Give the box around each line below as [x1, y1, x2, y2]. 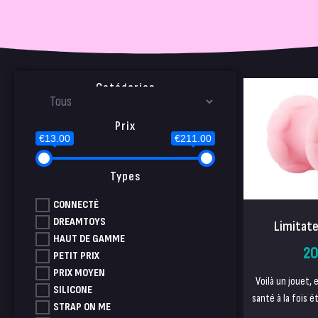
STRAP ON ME [53, 300, 111, 314]
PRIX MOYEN [53, 265, 105, 280]
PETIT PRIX [53, 248, 99, 263]
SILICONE [53, 283, 92, 297]
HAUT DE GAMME [53, 231, 125, 246]
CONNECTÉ [53, 197, 99, 212]
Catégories [95, 80, 155, 96]
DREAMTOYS [53, 214, 106, 229]
